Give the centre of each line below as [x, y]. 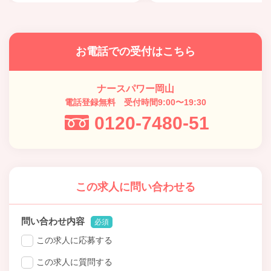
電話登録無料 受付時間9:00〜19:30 [135, 102]
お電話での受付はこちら [135, 51]
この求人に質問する [74, 262]
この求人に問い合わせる [135, 187]
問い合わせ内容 [53, 221]
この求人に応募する [74, 240]
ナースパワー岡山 [135, 88]
